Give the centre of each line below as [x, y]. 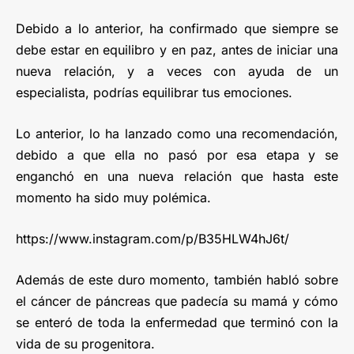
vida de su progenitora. [85, 343]
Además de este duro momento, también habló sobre [177, 279]
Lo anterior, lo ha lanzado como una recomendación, [177, 133]
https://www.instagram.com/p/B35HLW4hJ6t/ [153, 238]
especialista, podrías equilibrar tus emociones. [154, 92]
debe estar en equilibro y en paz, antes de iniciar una [177, 49]
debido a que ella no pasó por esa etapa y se [177, 154]
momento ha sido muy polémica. [113, 197]
